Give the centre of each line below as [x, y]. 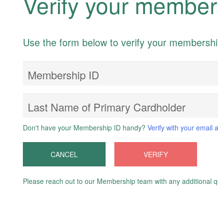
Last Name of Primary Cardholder [107, 107]
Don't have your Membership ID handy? [85, 127]
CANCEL [64, 154]
